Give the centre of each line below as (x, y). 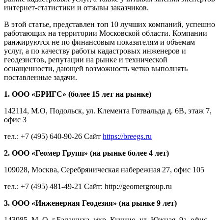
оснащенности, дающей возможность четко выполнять (96, 68)
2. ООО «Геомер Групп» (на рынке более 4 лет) (86, 153)
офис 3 (15, 119)
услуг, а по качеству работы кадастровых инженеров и (95, 51)
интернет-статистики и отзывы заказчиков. (76, 7)
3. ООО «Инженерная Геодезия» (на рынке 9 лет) (90, 203)
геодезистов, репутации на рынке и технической (86, 59)
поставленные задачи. (41, 77)
